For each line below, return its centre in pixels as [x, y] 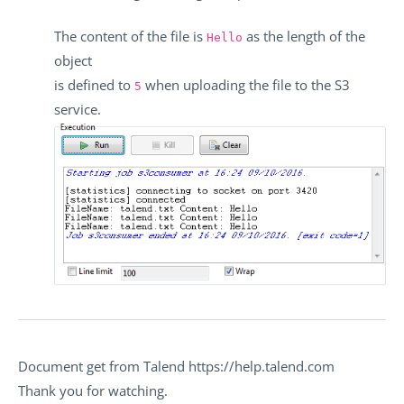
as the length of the [304, 37]
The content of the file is [130, 37]
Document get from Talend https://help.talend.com [176, 366]
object [73, 61]
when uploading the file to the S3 [246, 85]
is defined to [94, 85]
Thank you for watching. [93, 390]
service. [78, 110]
